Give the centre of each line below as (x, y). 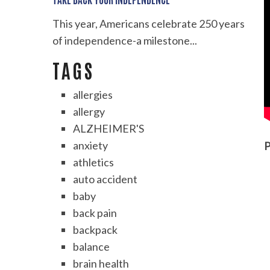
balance (92, 247)
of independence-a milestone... (125, 41)
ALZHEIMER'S (109, 129)
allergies (93, 95)
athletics (94, 162)
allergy (89, 112)
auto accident (105, 179)
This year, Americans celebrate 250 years (149, 24)
